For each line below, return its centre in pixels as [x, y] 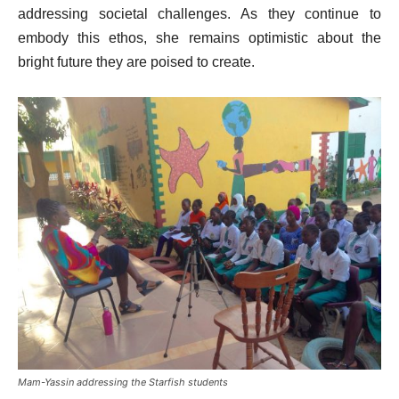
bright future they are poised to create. [136, 62]
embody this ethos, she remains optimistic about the [199, 38]
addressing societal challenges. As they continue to [199, 14]
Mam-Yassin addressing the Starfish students [123, 383]
